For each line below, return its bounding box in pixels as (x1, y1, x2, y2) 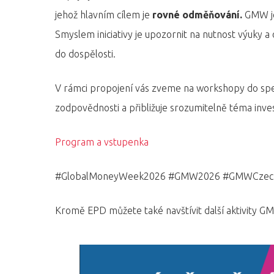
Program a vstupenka (55, 136, 149, 147)
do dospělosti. (55, 48, 116, 59)
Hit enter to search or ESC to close (108, 95, 236, 106)
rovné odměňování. (152, 9, 242, 20)
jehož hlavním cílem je (55, 9, 152, 20)
